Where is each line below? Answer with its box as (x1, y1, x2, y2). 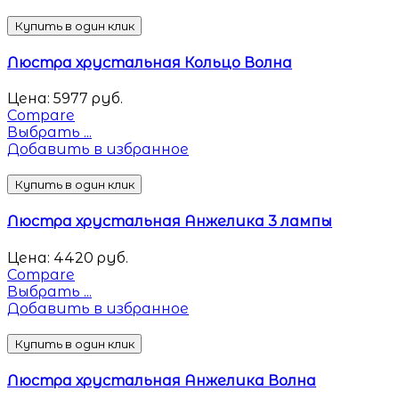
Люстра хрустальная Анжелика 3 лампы (7, 213, 332, 231)
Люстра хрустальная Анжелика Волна (7, 371, 316, 389)
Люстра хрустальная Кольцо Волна (7, 53, 292, 71)
